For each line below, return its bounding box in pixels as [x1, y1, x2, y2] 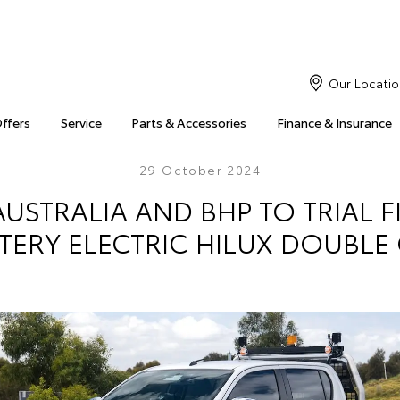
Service [60, 113, 102, 131]
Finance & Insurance [276, 113, 392, 131]
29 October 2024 [139, 161, 261, 179]
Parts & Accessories [131, 113, 247, 131]
